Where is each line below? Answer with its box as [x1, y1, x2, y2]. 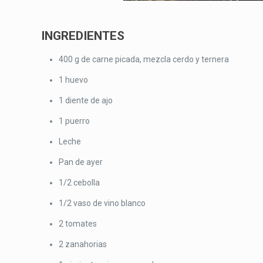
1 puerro [59, 116, 90, 126]
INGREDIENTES [41, 29, 125, 43]
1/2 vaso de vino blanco [59, 198, 146, 208]
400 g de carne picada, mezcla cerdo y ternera [59, 55, 230, 64]
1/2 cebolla [59, 178, 100, 187]
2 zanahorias [59, 240, 107, 249]
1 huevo [59, 75, 89, 85]
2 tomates [59, 219, 97, 228]
